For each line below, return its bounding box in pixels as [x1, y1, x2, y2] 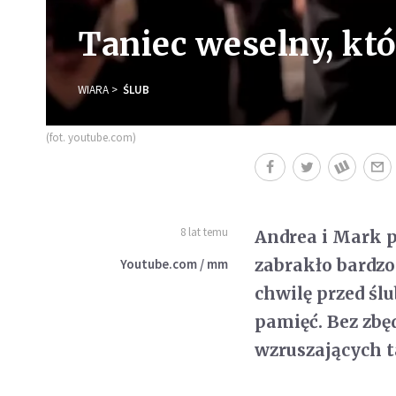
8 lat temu [180, 224, 229, 240]
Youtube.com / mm [120, 255, 229, 272]
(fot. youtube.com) [46, 129, 136, 145]
